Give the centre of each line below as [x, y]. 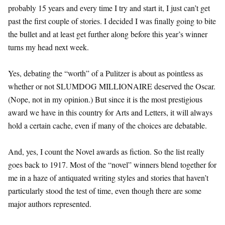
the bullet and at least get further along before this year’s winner [108, 34]
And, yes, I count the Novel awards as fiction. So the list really [106, 151]
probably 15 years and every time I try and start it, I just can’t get [109, 8]
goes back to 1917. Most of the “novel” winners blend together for [112, 164]
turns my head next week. [48, 47]
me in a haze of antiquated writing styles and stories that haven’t [108, 177]
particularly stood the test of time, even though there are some [105, 190]
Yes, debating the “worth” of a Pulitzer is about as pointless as [105, 73]
